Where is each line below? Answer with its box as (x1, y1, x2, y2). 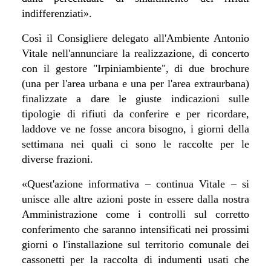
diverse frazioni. (22, 152, 93, 165)
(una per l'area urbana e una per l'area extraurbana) (22, 77, 249, 90)
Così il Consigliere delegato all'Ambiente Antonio (22, 31, 249, 44)
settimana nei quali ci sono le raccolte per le (22, 137, 249, 150)
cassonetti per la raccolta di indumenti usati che (22, 253, 249, 266)
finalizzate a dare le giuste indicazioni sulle (22, 92, 249, 105)
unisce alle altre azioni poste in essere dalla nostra (22, 192, 249, 205)
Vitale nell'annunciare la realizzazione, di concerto (22, 47, 249, 59)
